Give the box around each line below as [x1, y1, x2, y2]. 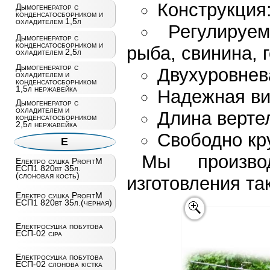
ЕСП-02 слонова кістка [15, 259, 102, 269]
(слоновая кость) [15, 171, 80, 180]
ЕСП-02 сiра [15, 228, 62, 238]
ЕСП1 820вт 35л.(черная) [15, 198, 112, 207]
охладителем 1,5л [15, 16, 81, 26]
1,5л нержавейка [15, 84, 77, 93]
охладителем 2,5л [15, 47, 81, 57]
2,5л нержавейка [15, 119, 77, 129]
